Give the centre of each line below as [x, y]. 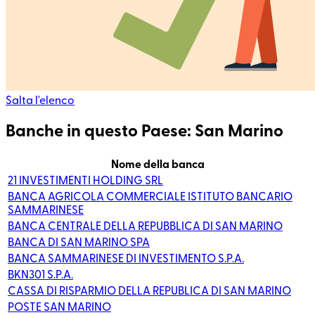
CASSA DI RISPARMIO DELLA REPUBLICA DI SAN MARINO [149, 291]
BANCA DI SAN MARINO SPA [79, 242]
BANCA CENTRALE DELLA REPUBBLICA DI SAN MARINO [145, 226]
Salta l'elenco [40, 100]
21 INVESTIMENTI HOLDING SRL [85, 180]
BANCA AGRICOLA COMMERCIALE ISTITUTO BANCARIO [150, 197]
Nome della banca [157, 164]
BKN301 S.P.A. [40, 275]
